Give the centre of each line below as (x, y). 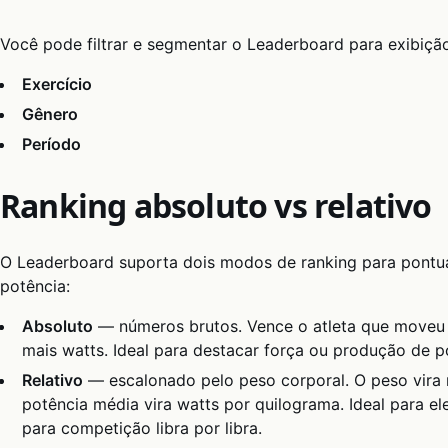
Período (52, 144)
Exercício (57, 83)
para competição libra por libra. (142, 428)
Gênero (50, 113)
